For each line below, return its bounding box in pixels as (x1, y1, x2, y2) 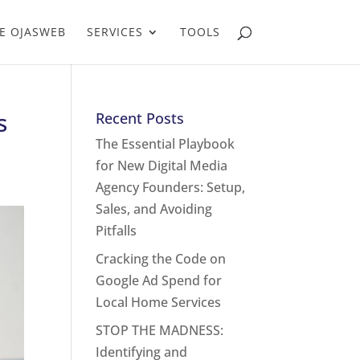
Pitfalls (96, 222, 137, 239)
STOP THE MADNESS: (96, 321, 224, 339)
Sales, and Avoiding (96, 200, 213, 218)
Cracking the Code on (96, 250, 227, 268)
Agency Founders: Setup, (96, 178, 246, 196)
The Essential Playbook (96, 135, 235, 153)
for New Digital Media (96, 157, 228, 174)
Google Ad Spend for (96, 272, 223, 289)
